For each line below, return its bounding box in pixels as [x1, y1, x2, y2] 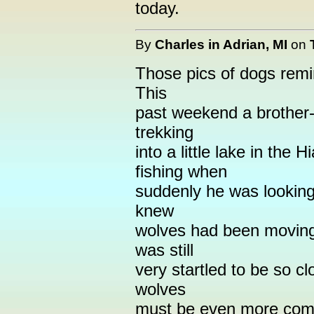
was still [135, 240, 193, 259]
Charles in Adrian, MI [155, 36, 287, 52]
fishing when [135, 162, 227, 181]
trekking [135, 123, 193, 142]
